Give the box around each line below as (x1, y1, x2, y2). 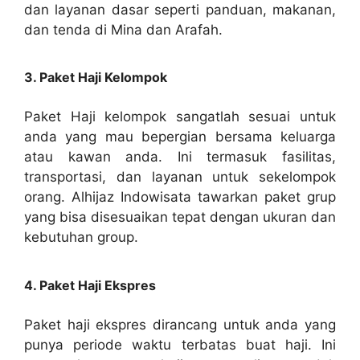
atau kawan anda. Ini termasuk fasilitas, (24, 149, 336, 166)
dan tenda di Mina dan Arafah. (24, 21, 223, 38)
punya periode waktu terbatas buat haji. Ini (24, 336, 336, 353)
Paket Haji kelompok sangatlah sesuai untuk (24, 108, 336, 125)
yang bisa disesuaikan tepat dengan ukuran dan (24, 209, 336, 226)
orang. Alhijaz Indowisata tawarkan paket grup (24, 189, 336, 206)
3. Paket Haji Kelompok (24, 69, 167, 86)
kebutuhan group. (24, 229, 138, 246)
